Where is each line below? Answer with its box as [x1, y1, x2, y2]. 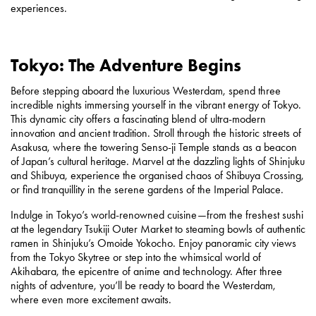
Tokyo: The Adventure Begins [11, 54, 241, 76]
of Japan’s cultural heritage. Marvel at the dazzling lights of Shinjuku [11, 154, 305, 168]
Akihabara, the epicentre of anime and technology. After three [11, 264, 282, 278]
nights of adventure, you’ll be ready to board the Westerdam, [11, 278, 276, 292]
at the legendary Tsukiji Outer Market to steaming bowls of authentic [11, 221, 305, 236]
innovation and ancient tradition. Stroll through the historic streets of [11, 126, 301, 140]
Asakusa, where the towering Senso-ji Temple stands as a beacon [11, 140, 297, 154]
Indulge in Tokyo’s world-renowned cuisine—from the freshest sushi [11, 207, 303, 221]
